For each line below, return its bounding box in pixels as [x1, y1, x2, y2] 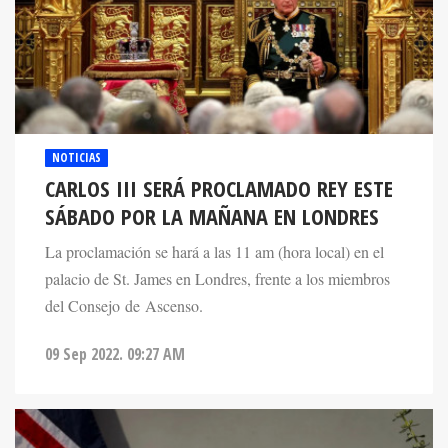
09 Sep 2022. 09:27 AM [45, 342, 185, 365]
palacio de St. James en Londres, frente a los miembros [45, 267, 390, 290]
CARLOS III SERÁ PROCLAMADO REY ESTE [45, 172, 393, 204]
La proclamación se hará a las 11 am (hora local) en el [45, 240, 384, 263]
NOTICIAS [52, 148, 101, 166]
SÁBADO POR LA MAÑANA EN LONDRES [45, 200, 379, 232]
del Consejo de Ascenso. [45, 294, 203, 317]
